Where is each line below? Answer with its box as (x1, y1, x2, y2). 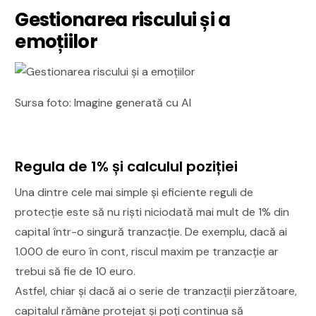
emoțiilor (15, 28, 97, 54)
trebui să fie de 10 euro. (15, 263, 136, 279)
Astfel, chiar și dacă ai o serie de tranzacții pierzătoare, (15, 283, 298, 298)
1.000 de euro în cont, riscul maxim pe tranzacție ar (15, 243, 279, 259)
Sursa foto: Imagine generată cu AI (15, 95, 192, 110)
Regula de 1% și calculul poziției (15, 156, 238, 176)
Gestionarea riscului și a (15, 6, 231, 32)
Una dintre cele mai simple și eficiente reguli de (15, 184, 254, 200)
